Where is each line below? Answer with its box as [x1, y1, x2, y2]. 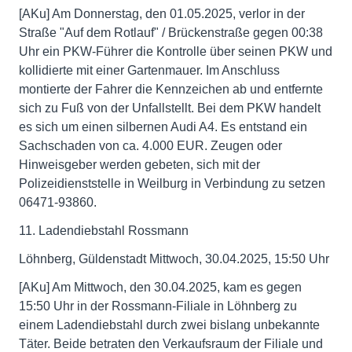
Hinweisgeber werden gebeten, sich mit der [19, 158, 260, 171]
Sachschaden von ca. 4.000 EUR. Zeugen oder [19, 139, 282, 152]
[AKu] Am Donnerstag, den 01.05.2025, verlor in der [19, 7, 305, 20]
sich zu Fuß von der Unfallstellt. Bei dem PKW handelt [19, 101, 321, 115]
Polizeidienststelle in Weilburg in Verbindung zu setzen [19, 177, 325, 190]
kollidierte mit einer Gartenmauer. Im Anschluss [19, 64, 280, 77]
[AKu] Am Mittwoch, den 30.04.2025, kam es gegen [19, 280, 302, 294]
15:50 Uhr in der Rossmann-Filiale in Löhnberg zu [19, 299, 297, 313]
